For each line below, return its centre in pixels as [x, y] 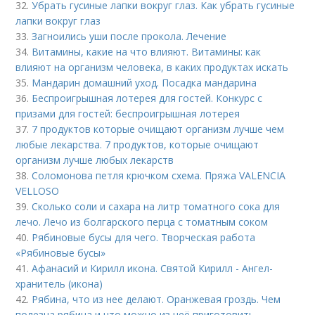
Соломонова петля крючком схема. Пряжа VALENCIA [159, 175]
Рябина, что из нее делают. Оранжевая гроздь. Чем [156, 299]
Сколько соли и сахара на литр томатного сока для [156, 206]
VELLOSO [38, 191]
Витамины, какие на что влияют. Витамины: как [147, 52]
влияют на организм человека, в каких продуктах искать [152, 67]
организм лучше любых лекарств [95, 160]
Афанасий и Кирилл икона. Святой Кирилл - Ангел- [153, 268]
